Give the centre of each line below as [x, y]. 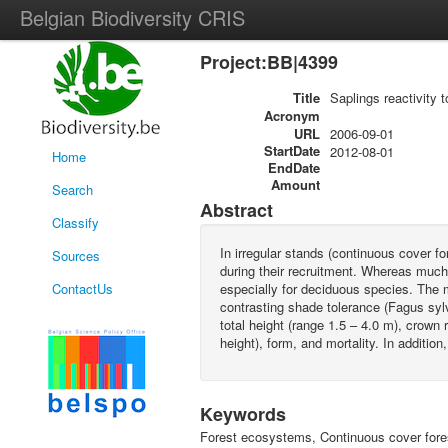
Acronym [292, 115]
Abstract [236, 210]
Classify [75, 222]
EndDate [294, 167]
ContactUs [82, 288]
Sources [76, 255]
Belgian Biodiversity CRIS [132, 17]
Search [72, 189]
